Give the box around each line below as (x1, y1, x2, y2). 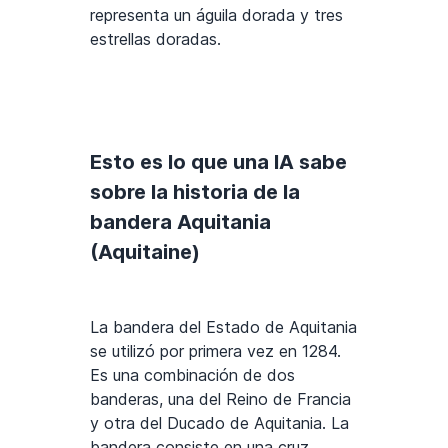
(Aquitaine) (90, 239, 200, 264)
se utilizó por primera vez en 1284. (90, 340, 341, 361)
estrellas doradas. (90, 28, 221, 49)
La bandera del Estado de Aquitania (90, 316, 357, 337)
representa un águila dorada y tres (90, 4, 343, 25)
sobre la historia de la (90, 179, 300, 204)
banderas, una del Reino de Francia (90, 388, 351, 409)
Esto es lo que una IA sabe (90, 149, 347, 174)
